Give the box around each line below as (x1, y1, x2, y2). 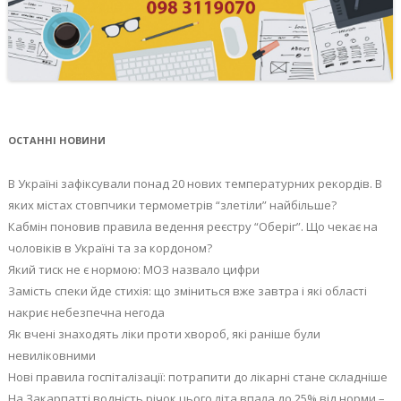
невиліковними (7, 347, 96, 364)
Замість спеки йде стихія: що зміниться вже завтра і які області (7, 283, 367, 300)
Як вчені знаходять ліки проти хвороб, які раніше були (7, 326, 320, 343)
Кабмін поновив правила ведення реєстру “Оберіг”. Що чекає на (7, 218, 378, 235)
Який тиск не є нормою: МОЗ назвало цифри (7, 261, 260, 278)
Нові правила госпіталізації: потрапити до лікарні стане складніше (7, 369, 388, 386)
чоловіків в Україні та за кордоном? (7, 240, 212, 257)
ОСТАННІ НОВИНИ (7, 133, 106, 148)
